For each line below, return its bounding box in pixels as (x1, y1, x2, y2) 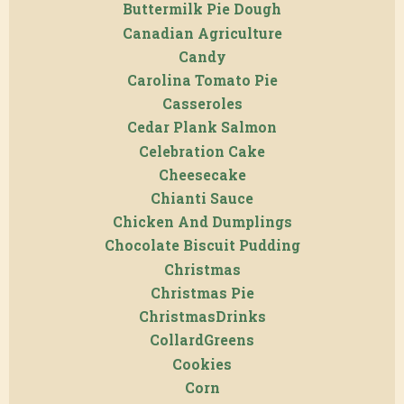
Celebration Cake (139, 142, 265, 161)
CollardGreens (150, 331, 254, 350)
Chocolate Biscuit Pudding (104, 236, 300, 255)
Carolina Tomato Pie (126, 70, 278, 89)
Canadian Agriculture (122, 23, 282, 42)
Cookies (172, 354, 232, 373)
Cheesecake (158, 165, 246, 184)
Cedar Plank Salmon (127, 118, 277, 137)
